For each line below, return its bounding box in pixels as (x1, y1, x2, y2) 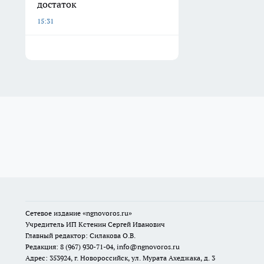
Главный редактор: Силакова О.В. (25, 231, 136, 240)
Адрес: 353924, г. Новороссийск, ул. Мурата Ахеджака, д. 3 (25, 253, 215, 263)
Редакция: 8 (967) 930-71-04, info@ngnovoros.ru (25, 242, 180, 252)
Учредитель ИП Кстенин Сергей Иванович (25, 220, 165, 229)
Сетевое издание (25, 209, 82, 218)
